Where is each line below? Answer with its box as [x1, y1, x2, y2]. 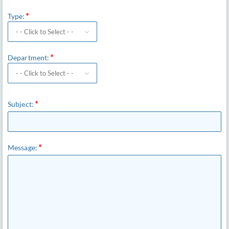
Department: [8, 53, 50, 62]
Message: [8, 143, 37, 152]
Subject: [8, 100, 34, 108]
